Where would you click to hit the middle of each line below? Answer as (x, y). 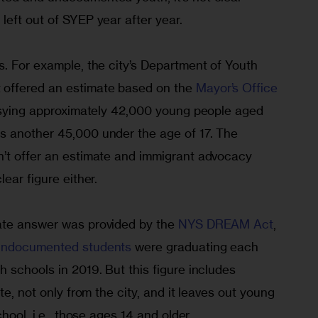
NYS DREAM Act (226, 224)
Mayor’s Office (238, 87)
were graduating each (197, 246)
